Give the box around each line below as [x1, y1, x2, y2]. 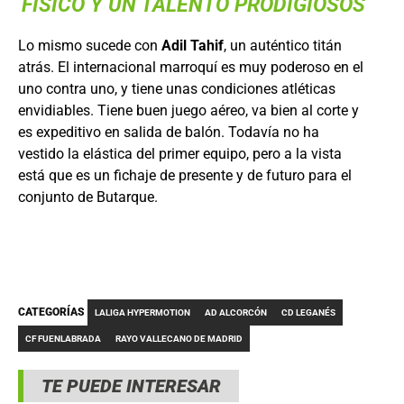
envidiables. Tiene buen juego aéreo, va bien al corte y [18, 101, 359, 119]
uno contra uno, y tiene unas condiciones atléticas [18, 79, 335, 97]
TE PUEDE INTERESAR [41, 374, 221, 397]
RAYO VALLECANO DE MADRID [115, 333, 243, 344]
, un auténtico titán [224, 36, 342, 54]
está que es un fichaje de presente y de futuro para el [18, 166, 352, 184]
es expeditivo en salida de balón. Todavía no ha [18, 123, 319, 141]
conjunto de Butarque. [18, 188, 158, 206]
